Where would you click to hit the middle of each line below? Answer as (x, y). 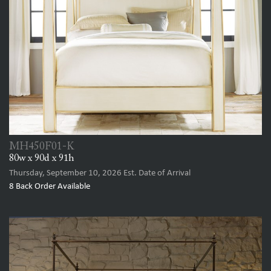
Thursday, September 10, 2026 (65, 174)
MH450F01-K (42, 147)
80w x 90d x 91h (42, 159)
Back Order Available (52, 187)
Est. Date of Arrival (156, 174)
